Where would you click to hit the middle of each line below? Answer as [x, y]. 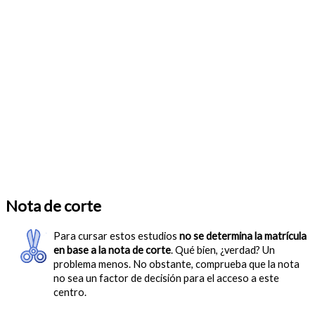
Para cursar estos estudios [116, 236]
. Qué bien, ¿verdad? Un [223, 250]
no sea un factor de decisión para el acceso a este [166, 278]
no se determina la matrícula [243, 236]
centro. [70, 292]
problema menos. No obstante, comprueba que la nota [176, 264]
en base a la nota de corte [112, 250]
